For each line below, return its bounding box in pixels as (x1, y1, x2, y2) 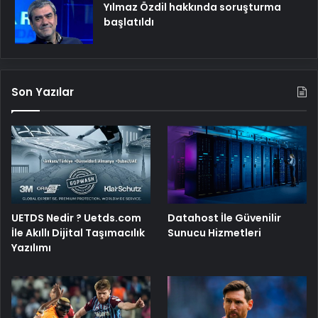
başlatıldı (104, 14, 154, 29)
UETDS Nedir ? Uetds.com (11, 211, 141, 226)
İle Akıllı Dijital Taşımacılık (11, 226, 145, 241)
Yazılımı (11, 241, 51, 256)
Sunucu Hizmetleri (168, 226, 262, 241)
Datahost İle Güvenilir (168, 211, 282, 226)
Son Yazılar (11, 84, 74, 99)
